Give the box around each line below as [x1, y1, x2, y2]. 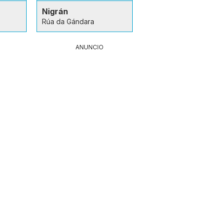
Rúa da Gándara [41, 17, 94, 26]
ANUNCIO [75, 43, 104, 51]
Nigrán [41, 6, 68, 16]
